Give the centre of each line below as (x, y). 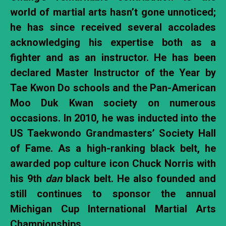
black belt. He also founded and (139, 179)
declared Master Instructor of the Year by (113, 73)
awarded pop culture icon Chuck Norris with (113, 164)
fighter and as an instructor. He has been (113, 58)
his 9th (28, 179)
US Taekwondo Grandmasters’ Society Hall (113, 133)
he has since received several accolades (113, 27)
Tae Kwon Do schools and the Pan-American (113, 88)
